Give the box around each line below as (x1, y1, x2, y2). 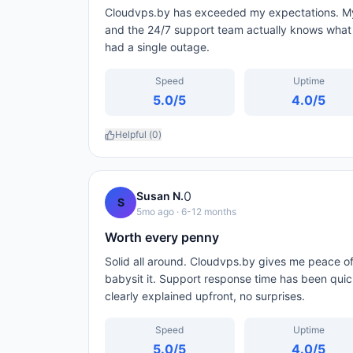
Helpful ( (115, 128, 152, 140)
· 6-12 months (174, 206, 236, 217)
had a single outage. (105, 40, 210, 54)
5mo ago (136, 206, 174, 217)
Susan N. (136, 189, 184, 203)
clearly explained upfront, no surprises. (105, 289, 305, 303)
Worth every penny (105, 229, 219, 245)
